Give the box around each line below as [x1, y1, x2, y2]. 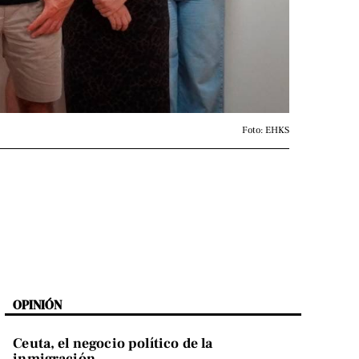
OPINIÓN [13, 296, 63, 314]
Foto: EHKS [242, 124, 289, 136]
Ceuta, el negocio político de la [13, 334, 213, 353]
